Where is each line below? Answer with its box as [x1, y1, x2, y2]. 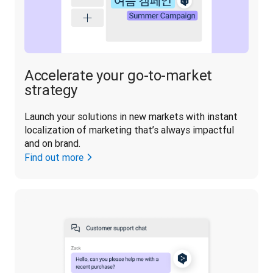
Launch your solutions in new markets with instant [24, 110, 238, 123]
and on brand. [24, 137, 80, 150]
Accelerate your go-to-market [24, 66, 212, 85]
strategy [24, 81, 78, 99]
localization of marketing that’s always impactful [24, 124, 234, 136]
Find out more [24, 151, 83, 164]
